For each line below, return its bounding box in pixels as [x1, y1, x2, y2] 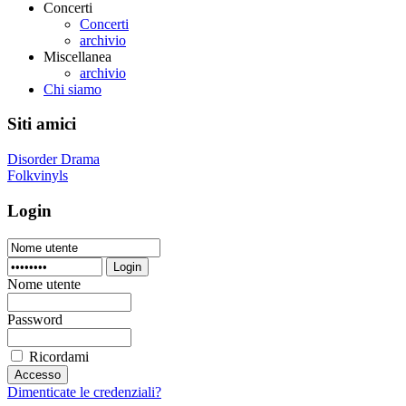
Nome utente [7, 275, 81, 292]
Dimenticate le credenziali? [7, 383, 161, 400]
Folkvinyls [7, 168, 68, 184]
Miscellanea [43, 48, 111, 64]
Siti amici [7, 114, 76, 134]
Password [7, 311, 63, 327]
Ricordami [29, 348, 89, 364]
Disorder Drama [7, 151, 100, 168]
